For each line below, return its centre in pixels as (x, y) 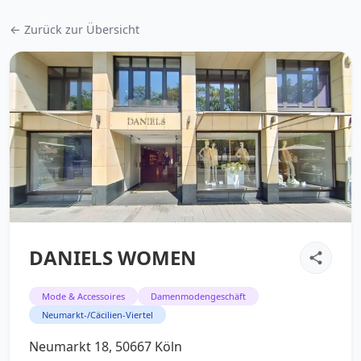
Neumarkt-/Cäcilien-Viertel (98, 315)
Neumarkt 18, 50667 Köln (106, 346)
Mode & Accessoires (83, 296)
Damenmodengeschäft (198, 296)
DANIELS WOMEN (113, 257)
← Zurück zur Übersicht (75, 29)
